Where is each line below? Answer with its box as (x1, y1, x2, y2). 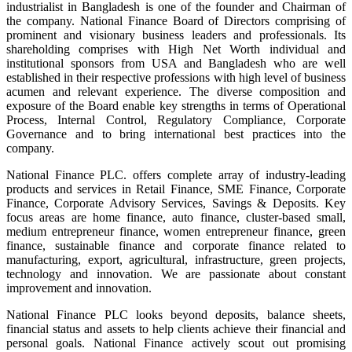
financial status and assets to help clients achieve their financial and (6, 321, 346, 335)
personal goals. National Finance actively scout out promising (6, 335, 346, 350)
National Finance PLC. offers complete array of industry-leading (6, 167, 346, 181)
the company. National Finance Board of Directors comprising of (6, 13, 346, 27)
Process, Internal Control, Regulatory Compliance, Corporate (6, 112, 346, 126)
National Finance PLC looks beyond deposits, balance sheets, (6, 307, 346, 321)
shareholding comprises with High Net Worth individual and (6, 42, 346, 56)
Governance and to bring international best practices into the (6, 126, 346, 141)
